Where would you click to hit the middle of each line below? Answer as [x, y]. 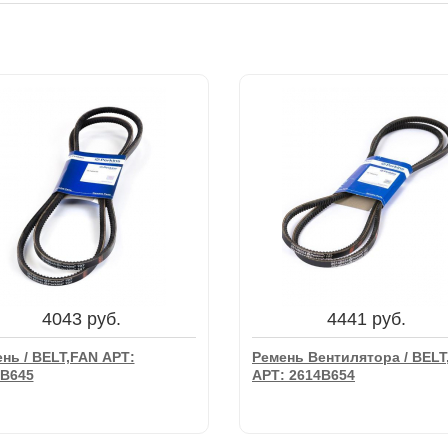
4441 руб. [366, 319]
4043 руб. [82, 319]
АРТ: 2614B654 [303, 375]
